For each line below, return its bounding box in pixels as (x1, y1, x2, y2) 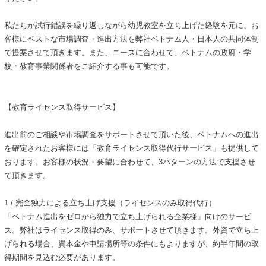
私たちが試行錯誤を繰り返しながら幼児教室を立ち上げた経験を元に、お (4, 21, 259, 30)
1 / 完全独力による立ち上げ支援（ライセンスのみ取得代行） (4, 198, 216, 208)
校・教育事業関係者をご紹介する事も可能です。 (4, 62, 174, 71)
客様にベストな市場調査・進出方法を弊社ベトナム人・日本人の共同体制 (4, 34, 259, 44)
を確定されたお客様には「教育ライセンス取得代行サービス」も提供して (4, 144, 259, 153)
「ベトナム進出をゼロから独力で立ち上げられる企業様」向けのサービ (4, 212, 251, 221)
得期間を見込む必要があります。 (4, 253, 120, 262)
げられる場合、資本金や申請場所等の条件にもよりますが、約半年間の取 (4, 239, 259, 249)
